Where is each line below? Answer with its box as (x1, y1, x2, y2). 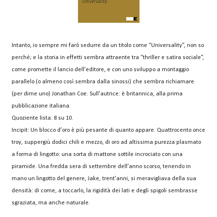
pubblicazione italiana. (12, 103, 71, 109)
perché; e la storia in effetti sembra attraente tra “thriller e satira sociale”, (12, 55, 204, 61)
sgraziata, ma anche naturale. (12, 200, 90, 206)
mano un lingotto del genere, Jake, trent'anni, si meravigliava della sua (12, 176, 196, 182)
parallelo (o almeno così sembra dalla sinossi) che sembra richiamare (12, 79, 194, 85)
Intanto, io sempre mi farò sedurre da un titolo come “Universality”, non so (12, 43, 204, 49)
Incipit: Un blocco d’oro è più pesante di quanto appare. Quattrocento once (12, 127, 205, 134)
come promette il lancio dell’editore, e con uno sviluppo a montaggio (12, 67, 189, 73)
